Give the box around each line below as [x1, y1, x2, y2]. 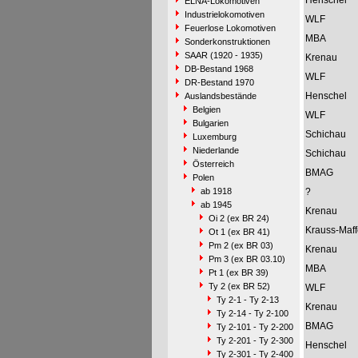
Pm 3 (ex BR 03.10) [208, 254, 285, 264]
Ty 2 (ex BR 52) [208, 281, 270, 291]
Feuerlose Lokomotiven [184, 23, 276, 33]
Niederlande [192, 145, 239, 155]
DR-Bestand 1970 [184, 78, 254, 87]
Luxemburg [192, 132, 237, 141]
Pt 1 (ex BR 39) [208, 268, 268, 277]
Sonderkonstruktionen [184, 37, 270, 46]
